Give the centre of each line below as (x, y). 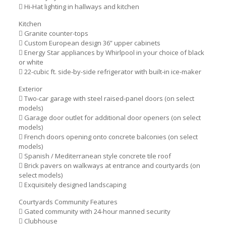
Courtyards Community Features (68, 202)
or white (31, 62)
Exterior (30, 89)
